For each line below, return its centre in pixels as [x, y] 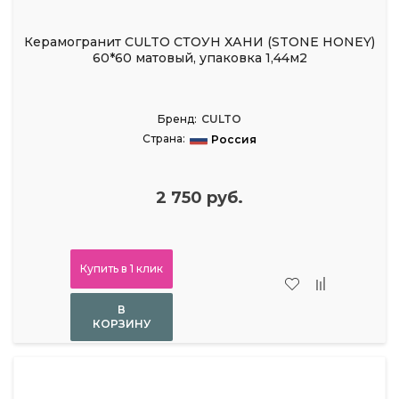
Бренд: [177, 119]
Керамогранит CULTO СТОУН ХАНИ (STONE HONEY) [199, 42]
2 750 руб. [199, 198]
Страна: [164, 139]
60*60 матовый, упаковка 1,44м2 [199, 58]
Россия [234, 140]
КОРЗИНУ [121, 324]
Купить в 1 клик [121, 269]
